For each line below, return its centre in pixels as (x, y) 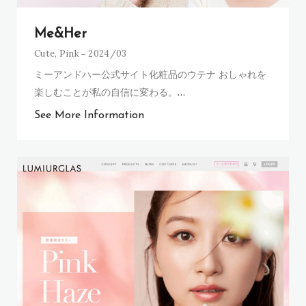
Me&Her (60, 34)
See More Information (89, 115)
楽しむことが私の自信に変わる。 (106, 92)
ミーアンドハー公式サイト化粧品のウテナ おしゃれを (150, 74)
